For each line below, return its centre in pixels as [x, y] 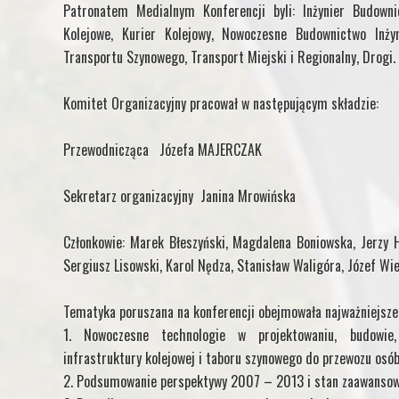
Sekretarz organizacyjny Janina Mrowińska [179, 195]
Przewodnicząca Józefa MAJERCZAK [163, 149]
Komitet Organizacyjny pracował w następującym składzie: [221, 103]
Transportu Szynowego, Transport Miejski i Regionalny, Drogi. [229, 57]
